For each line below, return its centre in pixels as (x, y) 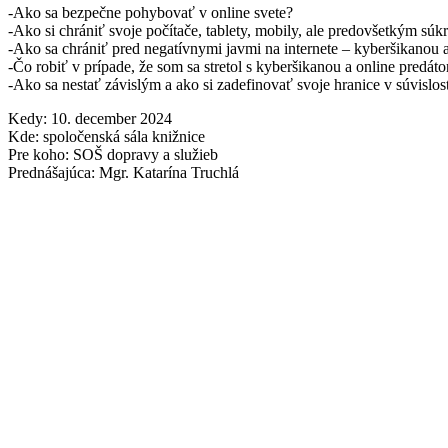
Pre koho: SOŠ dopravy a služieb (113, 154)
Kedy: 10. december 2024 (90, 118)
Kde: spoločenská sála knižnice (106, 136)
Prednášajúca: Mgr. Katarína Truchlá (123, 172)
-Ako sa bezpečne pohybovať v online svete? (150, 12)
